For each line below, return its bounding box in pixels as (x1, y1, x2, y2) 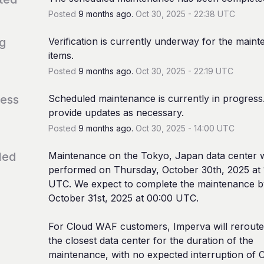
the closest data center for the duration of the (48, 234, 253, 246)
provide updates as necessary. (48, 106, 184, 118)
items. (48, 49, 74, 61)
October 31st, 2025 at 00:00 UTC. (48, 192, 199, 204)
